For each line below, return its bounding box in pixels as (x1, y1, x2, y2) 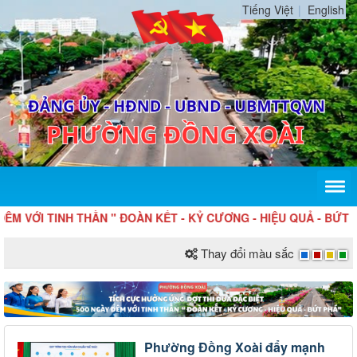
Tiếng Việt (242, 2, 293, 18)
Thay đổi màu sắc (201, 245, 294, 262)
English (308, 2, 344, 18)
